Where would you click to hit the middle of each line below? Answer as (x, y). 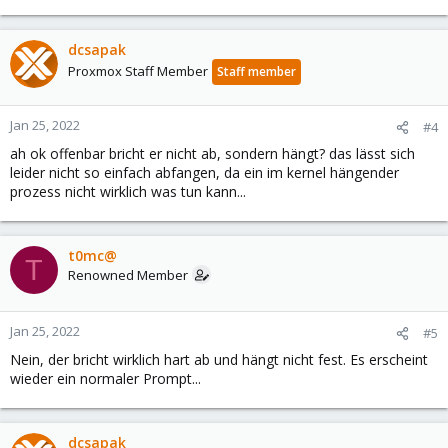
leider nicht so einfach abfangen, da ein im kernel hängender (204, 172)
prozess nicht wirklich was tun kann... (128, 191)
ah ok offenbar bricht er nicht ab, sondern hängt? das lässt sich (212, 153)
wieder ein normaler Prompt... (105, 378)
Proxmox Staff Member (138, 71)
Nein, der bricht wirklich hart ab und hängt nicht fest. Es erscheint (219, 359)
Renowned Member (128, 275)
